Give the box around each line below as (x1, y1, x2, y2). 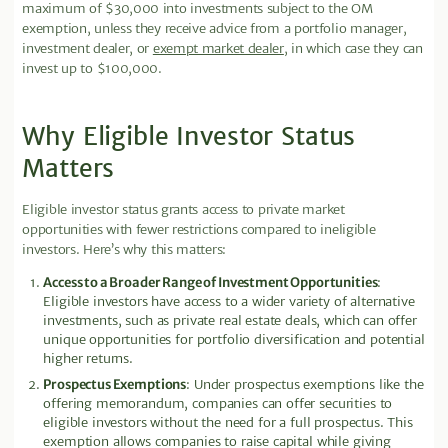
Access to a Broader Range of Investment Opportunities (43, 273, 378, 291)
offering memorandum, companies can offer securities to (43, 395, 393, 413)
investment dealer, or (22, 40, 153, 58)
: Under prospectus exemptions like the (186, 376, 424, 394)
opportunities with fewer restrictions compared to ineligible (22, 221, 376, 239)
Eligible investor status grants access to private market (22, 201, 345, 219)
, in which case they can (283, 40, 423, 58)
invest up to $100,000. (22, 60, 162, 78)
